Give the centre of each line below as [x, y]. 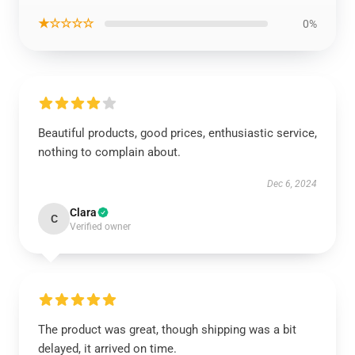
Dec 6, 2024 [292, 184]
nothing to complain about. [109, 152]
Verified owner [100, 227]
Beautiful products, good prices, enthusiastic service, [177, 133]
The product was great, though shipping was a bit [167, 330]
